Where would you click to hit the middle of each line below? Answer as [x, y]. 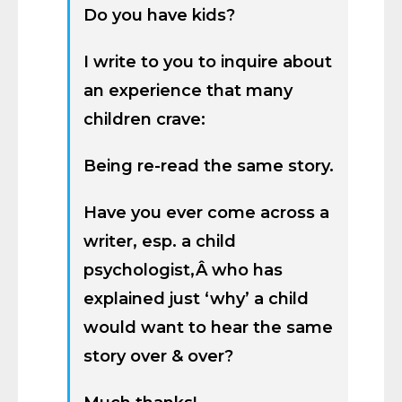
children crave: [144, 119]
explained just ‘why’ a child [196, 299]
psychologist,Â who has [183, 270]
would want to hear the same [208, 328]
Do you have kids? [159, 15]
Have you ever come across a [206, 213]
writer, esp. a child [160, 241]
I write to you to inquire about [208, 62]
